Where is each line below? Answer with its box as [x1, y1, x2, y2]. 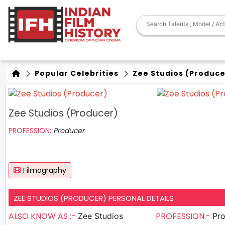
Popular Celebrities [33, 68, 119, 78]
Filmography [23, 165, 66, 175]
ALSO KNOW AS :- [9, 210, 78, 222]
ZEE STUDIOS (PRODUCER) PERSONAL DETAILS [14, 192, 174, 203]
